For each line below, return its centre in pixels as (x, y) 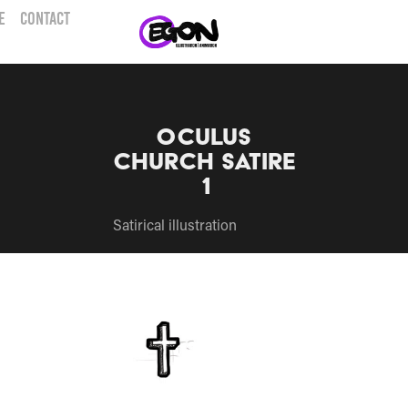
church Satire (204, 161)
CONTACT (46, 18)
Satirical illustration (174, 224)
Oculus (203, 136)
